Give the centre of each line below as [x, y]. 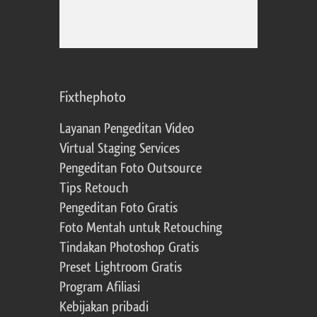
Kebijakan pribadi [104, 307]
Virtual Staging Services [120, 149]
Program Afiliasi [100, 288]
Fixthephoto [93, 98]
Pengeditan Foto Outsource [131, 169]
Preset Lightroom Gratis [121, 268]
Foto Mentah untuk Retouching [141, 228]
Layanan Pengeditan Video [127, 129]
